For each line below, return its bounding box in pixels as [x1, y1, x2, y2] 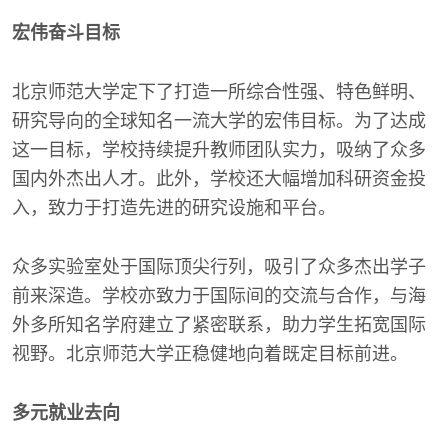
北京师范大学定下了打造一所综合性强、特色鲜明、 [12, 82, 426, 102]
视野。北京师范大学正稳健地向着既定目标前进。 [12, 344, 408, 364]
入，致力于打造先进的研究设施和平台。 [12, 198, 336, 218]
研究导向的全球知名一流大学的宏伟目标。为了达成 [12, 111, 426, 131]
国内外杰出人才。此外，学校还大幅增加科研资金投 [12, 169, 426, 189]
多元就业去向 [12, 403, 120, 423]
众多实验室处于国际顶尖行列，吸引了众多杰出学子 [12, 257, 426, 277]
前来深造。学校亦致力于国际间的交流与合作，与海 [12, 286, 426, 306]
